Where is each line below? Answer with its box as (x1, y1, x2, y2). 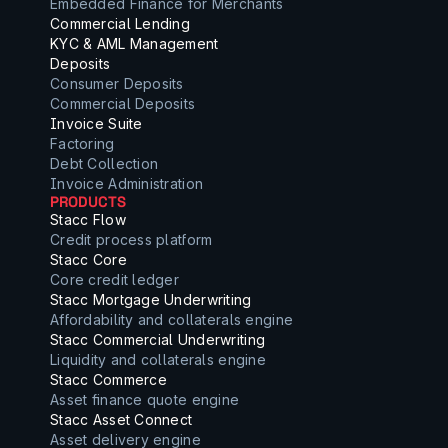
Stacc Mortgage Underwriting (50, 291, 252, 308)
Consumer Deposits (50, 75, 184, 92)
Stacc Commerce (50, 371, 167, 388)
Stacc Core (50, 251, 127, 268)
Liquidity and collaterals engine (50, 351, 266, 368)
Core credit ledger (50, 271, 180, 288)
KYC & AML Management (50, 35, 219, 52)
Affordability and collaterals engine (50, 311, 294, 328)
